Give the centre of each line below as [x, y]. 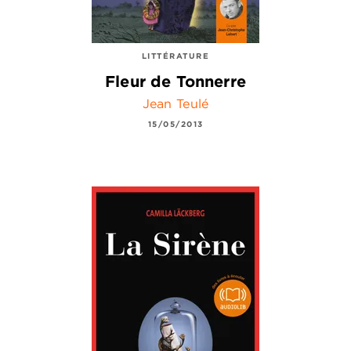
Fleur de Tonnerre [175, 81]
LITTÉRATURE [175, 55]
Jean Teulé [175, 104]
